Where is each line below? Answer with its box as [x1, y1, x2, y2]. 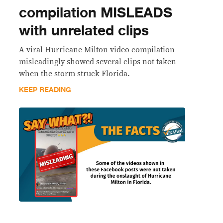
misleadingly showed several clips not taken [19, 57, 176, 66]
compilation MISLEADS [19, 1, 172, 24]
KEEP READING [19, 84, 71, 96]
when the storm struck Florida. [19, 69, 130, 78]
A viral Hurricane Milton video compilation [19, 45, 175, 54]
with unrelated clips [19, 19, 149, 42]
